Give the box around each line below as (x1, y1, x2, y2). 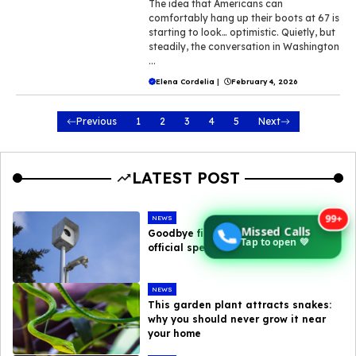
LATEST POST (132, 167, 240, 188)
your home (148, 327, 202, 339)
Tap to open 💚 (241, 235, 309, 250)
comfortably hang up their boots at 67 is (149, 11, 340, 24)
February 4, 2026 (231, 76, 299, 86)
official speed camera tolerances (148, 241, 320, 253)
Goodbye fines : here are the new (148, 226, 319, 239)
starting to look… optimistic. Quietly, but (149, 25, 336, 38)
